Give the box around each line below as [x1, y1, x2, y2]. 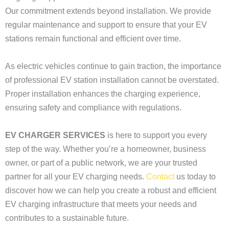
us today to [174, 172, 216, 181]
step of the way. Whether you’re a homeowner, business [5, 145, 206, 153]
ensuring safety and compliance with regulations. [5, 103, 181, 112]
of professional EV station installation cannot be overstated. [5, 76, 219, 84]
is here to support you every [105, 131, 207, 140]
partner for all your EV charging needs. [5, 172, 146, 181]
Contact [146, 172, 174, 181]
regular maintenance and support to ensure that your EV [5, 20, 207, 29]
